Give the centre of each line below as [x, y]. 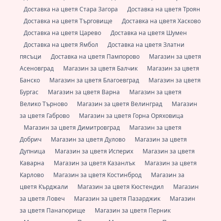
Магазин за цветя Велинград [120, 104]
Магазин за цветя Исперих [95, 151]
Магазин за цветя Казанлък [95, 163]
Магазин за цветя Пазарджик [118, 198]
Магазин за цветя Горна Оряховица [131, 115]
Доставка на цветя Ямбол [62, 44]
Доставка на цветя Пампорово [96, 56]
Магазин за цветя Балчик [101, 68]
